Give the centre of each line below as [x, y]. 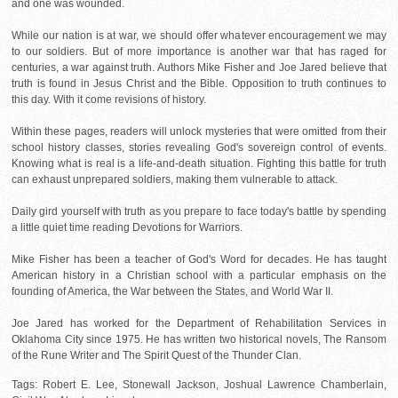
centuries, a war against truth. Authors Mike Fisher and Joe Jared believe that [199, 68]
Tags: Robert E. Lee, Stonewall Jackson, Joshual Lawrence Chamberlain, [199, 385]
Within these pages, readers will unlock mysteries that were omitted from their [199, 132]
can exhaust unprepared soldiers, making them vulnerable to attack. [175, 180]
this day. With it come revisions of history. [109, 100]
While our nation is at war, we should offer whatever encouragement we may [199, 36]
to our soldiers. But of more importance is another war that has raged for [199, 52]
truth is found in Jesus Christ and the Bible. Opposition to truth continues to [199, 84]
